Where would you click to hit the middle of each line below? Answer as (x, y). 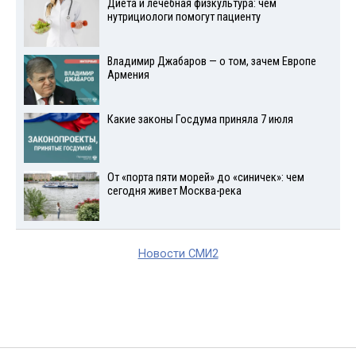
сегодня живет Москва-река (174, 191)
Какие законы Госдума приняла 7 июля (200, 119)
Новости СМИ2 (178, 253)
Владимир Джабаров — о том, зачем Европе (211, 62)
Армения (128, 75)
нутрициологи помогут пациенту (184, 17)
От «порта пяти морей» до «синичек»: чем (205, 177)
